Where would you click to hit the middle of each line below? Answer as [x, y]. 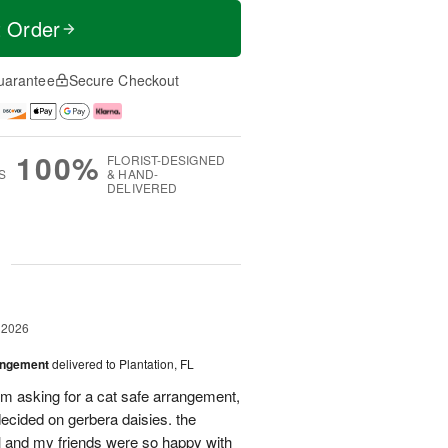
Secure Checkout [124, 80]
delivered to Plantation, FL [123, 363]
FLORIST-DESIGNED [166, 159]
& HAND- [132, 173]
